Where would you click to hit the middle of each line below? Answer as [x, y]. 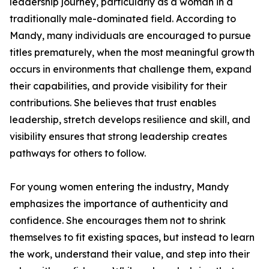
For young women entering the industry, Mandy [119, 187]
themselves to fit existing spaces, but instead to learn [132, 237]
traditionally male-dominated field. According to [123, 19]
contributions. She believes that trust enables [113, 103]
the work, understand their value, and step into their [130, 254]
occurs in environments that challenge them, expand [131, 69]
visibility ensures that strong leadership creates [118, 136]
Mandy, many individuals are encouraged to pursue [130, 35]
